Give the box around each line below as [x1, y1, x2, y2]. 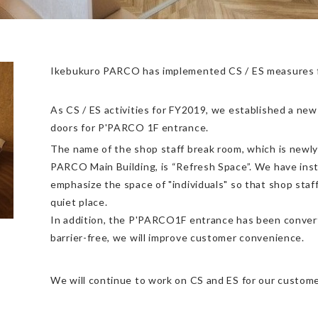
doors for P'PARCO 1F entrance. [50, 121, 209, 133]
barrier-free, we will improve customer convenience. [50, 231, 305, 243]
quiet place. [50, 196, 108, 208]
